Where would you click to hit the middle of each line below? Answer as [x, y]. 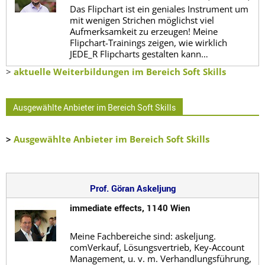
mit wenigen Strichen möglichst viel [142, 20]
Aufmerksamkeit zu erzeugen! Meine [143, 31]
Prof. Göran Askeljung [132, 188]
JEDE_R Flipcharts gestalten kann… [139, 54]
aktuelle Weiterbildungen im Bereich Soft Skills [120, 71]
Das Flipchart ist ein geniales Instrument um [159, 9]
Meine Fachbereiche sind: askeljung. [143, 236]
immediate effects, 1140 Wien [130, 207]
